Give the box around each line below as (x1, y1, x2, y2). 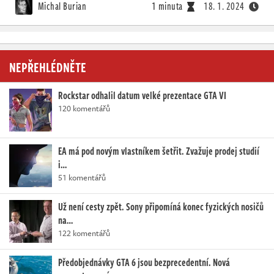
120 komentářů (58, 102, 110, 114)
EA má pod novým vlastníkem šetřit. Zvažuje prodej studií (58, 143, 259, 158)
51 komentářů (58, 171, 106, 183)
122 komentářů (58, 226, 110, 239)
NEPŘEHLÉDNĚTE (9, 56, 86, 76)
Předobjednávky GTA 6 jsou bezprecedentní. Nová (58, 254, 230, 270)
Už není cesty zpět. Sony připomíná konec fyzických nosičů (58, 199, 264, 214)
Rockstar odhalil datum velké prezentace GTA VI (58, 87, 226, 103)
